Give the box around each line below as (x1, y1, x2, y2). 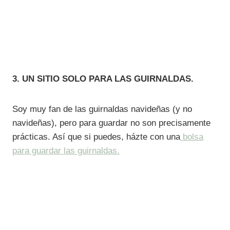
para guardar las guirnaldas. (12, 145, 120, 156)
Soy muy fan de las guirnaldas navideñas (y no (12, 104, 192, 114)
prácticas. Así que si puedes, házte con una (12, 131, 180, 142)
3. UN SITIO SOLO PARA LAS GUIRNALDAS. (12, 73, 194, 84)
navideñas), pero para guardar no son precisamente (12, 118, 210, 128)
